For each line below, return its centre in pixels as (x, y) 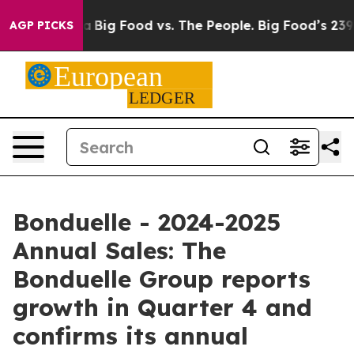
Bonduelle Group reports (162, 279)
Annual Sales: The (119, 250)
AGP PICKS (41, 25)
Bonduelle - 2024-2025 (147, 222)
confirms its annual (130, 336)
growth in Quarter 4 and (162, 307)
